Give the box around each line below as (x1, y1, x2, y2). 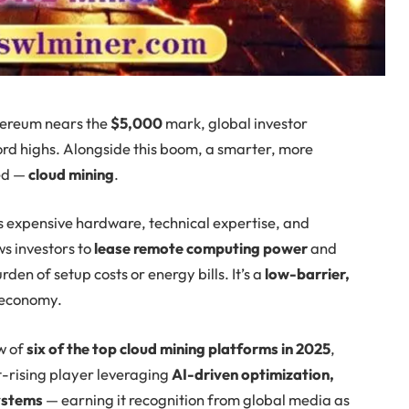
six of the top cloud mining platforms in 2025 (26, 338, 331, 358)
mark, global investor (163, 112, 309, 132)
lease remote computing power (94, 238, 309, 258)
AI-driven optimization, (172, 363, 335, 383)
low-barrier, (265, 264, 351, 284)
